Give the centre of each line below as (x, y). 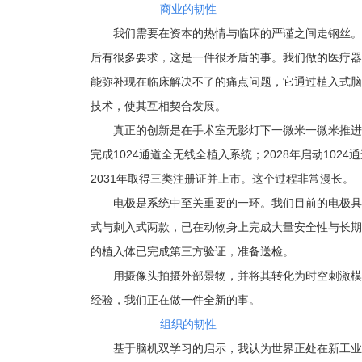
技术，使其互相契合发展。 (158, 106)
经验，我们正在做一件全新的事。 (175, 300)
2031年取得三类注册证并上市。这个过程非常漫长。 (222, 179)
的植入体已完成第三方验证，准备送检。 (192, 251)
